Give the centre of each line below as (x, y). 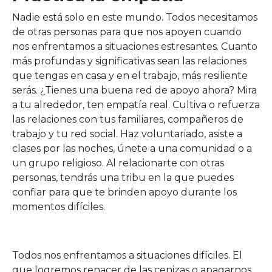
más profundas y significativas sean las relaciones (129, 61)
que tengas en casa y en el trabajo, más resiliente (130, 76)
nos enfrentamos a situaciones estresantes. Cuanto (135, 46)
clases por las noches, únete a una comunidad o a (132, 148)
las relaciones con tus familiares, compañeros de (128, 119)
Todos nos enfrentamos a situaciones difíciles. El (127, 255)
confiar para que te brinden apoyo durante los (124, 192)
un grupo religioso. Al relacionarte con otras (118, 163)
